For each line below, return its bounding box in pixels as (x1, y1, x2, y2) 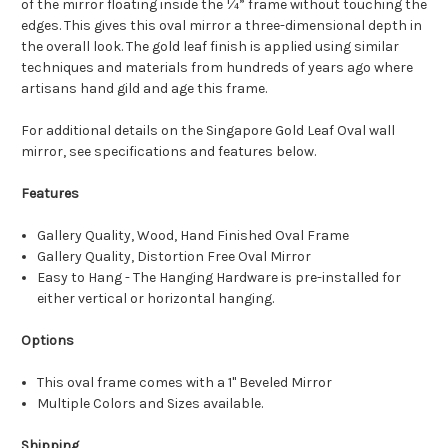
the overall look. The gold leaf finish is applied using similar (21, 38, 399, 56)
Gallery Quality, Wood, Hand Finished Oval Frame (37, 227, 353, 245)
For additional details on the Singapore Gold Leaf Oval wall (21, 122, 395, 140)
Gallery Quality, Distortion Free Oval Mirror (37, 248, 315, 266)
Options (21, 332, 74, 350)
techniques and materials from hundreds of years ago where (21, 59, 413, 77)
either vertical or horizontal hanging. (37, 290, 278, 308)
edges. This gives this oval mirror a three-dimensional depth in (21, 17, 422, 35)
